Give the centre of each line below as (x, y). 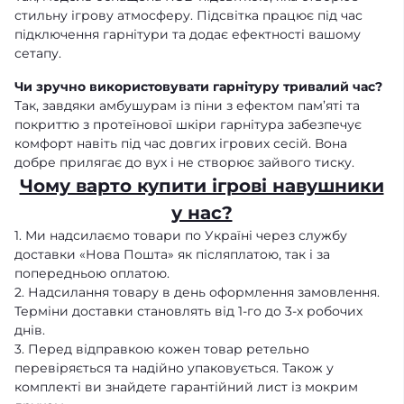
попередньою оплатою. (92, 274)
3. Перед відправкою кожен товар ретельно (162, 349)
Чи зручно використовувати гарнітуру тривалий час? (198, 87)
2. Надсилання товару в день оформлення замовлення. (197, 293)
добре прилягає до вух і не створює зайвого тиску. (184, 163)
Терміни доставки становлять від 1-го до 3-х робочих (188, 312)
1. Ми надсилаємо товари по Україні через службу (181, 236)
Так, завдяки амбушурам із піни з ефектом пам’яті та (187, 106)
